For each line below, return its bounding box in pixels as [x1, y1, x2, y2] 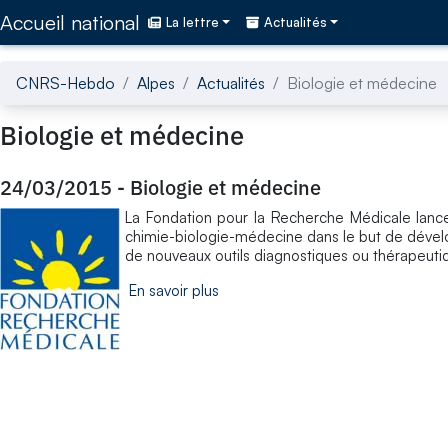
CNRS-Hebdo [16, 72, 115, 93]
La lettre [166, 14, 219, 31]
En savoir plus [129, 280, 219, 300]
